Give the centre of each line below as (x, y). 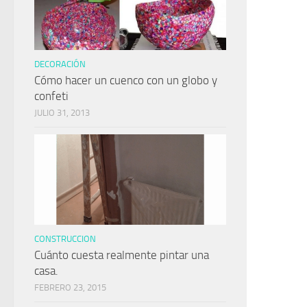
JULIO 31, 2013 (62, 113)
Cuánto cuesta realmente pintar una (122, 255)
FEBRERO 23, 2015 (70, 288)
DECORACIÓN (60, 64)
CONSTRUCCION (65, 239)
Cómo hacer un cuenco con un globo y (126, 81)
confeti (51, 96)
